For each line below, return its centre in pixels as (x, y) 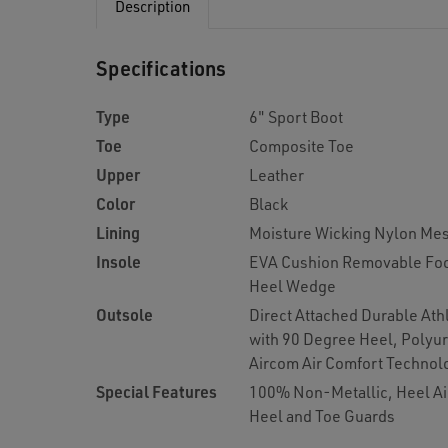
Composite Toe (301, 145)
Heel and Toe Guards (322, 415)
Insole (118, 261)
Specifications (161, 68)
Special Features (156, 391)
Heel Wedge (292, 285)
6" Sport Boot (296, 116)
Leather (276, 174)
